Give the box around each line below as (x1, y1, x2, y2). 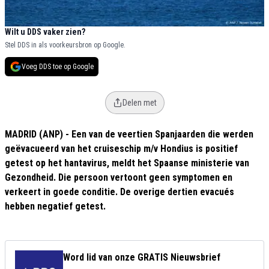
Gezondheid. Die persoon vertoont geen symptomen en (5, 172, 232, 184)
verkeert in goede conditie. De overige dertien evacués (5, 186, 234, 198)
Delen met (122, 98, 157, 108)
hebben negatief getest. (5, 201, 106, 213)
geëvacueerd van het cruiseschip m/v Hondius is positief (5, 143, 238, 155)
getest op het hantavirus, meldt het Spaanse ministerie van (5, 157, 249, 169)
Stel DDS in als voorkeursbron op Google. (5, 41, 125, 50)
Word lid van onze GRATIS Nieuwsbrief (63, 252, 220, 264)
